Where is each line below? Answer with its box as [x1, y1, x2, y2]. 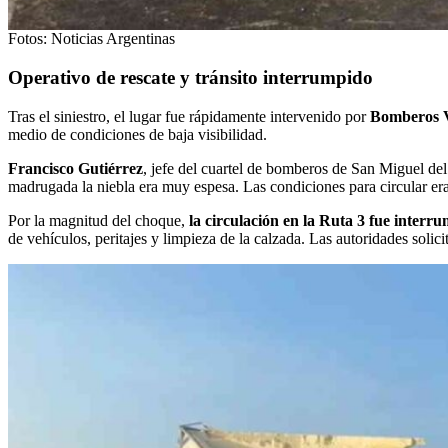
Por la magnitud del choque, [8, 211, 189, 229]
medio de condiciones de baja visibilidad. [8, 125, 267, 143]
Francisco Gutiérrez [8, 159, 143, 177]
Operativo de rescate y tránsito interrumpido [8, 67, 373, 89]
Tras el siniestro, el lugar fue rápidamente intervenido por [8, 107, 370, 125]
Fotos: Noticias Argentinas [8, 30, 175, 48]
